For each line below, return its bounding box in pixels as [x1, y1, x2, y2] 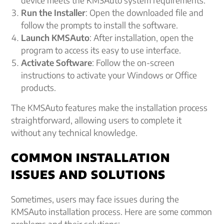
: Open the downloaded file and [85, 7, 204, 18]
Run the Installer [21, 7, 86, 18]
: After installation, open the [89, 32, 194, 43]
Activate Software [21, 57, 92, 68]
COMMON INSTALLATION [11, 150, 170, 164]
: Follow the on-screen [92, 57, 175, 68]
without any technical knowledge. [11, 127, 138, 138]
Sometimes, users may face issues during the [11, 193, 179, 204]
